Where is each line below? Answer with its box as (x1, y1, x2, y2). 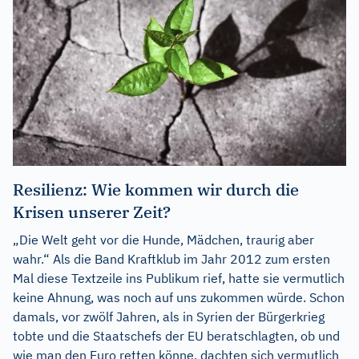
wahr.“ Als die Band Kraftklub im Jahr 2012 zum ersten (13, 250, 330, 267)
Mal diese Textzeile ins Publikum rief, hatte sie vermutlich (13, 269, 345, 286)
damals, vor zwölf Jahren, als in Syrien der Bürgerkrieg (13, 308, 325, 325)
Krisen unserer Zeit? (13, 200, 171, 223)
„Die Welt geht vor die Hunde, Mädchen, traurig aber (13, 231, 314, 248)
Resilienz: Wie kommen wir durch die (13, 178, 299, 200)
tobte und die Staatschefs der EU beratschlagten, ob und (13, 327, 340, 344)
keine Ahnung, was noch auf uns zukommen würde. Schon (13, 288, 345, 305)
